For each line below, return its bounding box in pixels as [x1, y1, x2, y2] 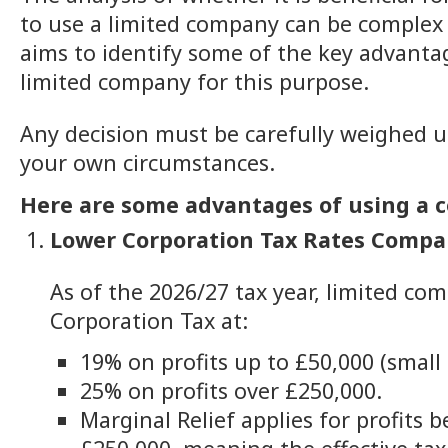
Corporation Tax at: [50, 306, 248, 336]
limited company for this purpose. [20, 66, 369, 96]
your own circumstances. [20, 147, 275, 177]
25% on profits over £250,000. [80, 375, 382, 405]
